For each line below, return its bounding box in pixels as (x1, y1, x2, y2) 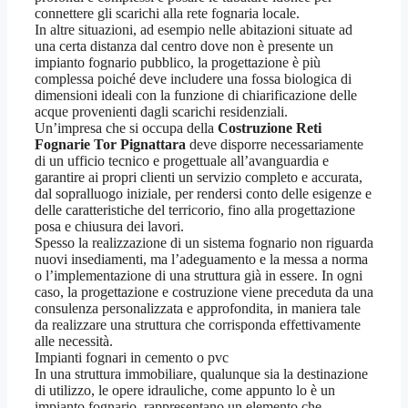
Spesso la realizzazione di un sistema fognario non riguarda (35, 235, 373, 251)
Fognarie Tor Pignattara (35, 137, 186, 153)
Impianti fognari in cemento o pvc (35, 350, 229, 366)
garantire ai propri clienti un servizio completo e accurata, (35, 169, 362, 186)
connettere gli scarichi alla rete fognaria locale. (35, 5, 300, 22)
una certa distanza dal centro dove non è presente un (35, 38, 333, 55)
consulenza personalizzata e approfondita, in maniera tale (35, 301, 361, 317)
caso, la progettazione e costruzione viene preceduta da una (35, 284, 373, 301)
